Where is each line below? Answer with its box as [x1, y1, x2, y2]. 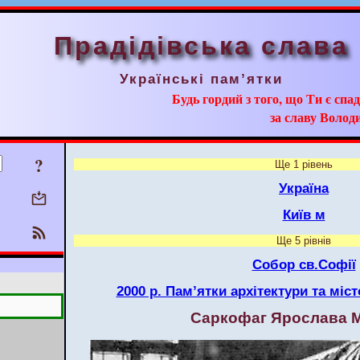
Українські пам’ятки [120, 71, 283, 87]
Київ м [282, 207, 325, 223]
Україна [279, 180, 329, 197]
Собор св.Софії [252, 256, 356, 272]
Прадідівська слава [54, 31, 349, 60]
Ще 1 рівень [275, 158, 333, 171]
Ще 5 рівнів [276, 234, 331, 247]
